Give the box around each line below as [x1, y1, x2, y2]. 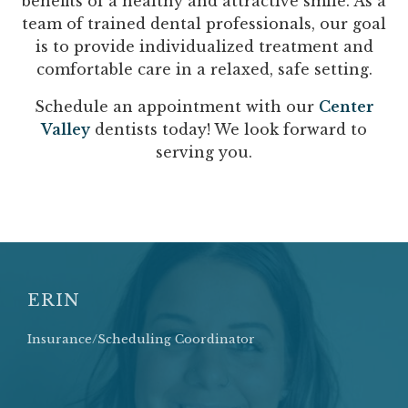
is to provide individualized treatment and [35, 37, 373, 56]
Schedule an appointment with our [34, 97, 319, 117]
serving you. [156, 143, 252, 162]
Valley [41, 120, 90, 139]
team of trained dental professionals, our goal [22, 15, 386, 34]
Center [318, 97, 374, 117]
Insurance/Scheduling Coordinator [27, 331, 255, 347]
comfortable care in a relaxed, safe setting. [36, 60, 372, 79]
